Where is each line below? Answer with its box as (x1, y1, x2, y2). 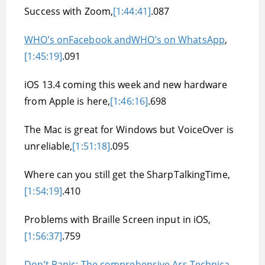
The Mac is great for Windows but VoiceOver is (24, 123, 234, 136)
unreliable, (24, 140, 73, 153)
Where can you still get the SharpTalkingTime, (24, 168, 230, 181)
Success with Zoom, (24, 5, 114, 18)
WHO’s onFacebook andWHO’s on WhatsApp (24, 33, 225, 46)
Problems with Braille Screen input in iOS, (24, 213, 211, 226)
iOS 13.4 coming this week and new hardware (24, 78, 228, 91)
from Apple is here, (24, 95, 111, 108)
